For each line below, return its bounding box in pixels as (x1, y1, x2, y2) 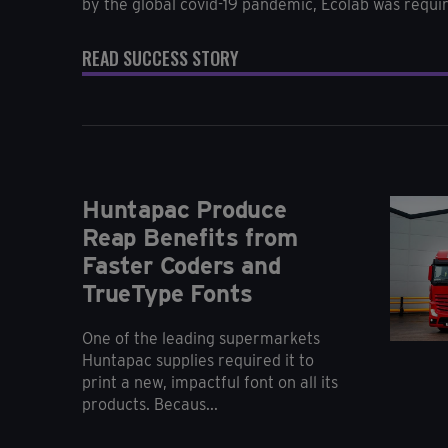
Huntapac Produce (82, 194, 287, 224)
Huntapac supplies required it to (82, 350, 314, 370)
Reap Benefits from (82, 222, 298, 252)
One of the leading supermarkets (82, 328, 320, 348)
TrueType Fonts (82, 278, 254, 308)
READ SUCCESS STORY (82, 44, 239, 71)
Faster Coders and (82, 250, 281, 280)
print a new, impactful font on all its (82, 372, 338, 392)
